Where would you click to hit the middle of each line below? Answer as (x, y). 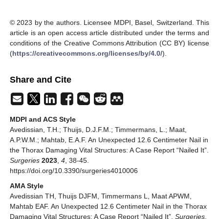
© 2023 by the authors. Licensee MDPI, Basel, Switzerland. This (109, 22)
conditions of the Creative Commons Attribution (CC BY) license (109, 43)
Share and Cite (41, 79)
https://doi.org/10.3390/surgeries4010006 (74, 170)
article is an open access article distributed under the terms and (109, 33)
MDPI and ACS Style (43, 119)
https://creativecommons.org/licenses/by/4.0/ (87, 53)
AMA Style (27, 186)
